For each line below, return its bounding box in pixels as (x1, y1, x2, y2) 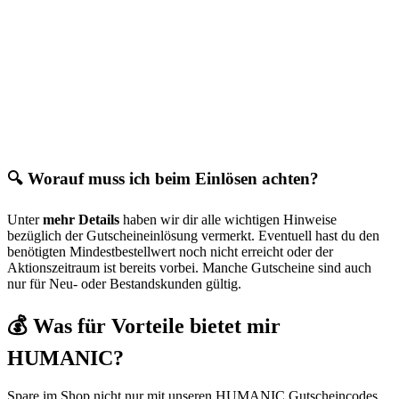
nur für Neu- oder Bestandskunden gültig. (7, 275, 241, 291)
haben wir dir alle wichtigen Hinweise (119, 211, 337, 227)
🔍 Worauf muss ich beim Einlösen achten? (7, 169, 319, 189)
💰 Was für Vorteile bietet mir (7, 313, 281, 338)
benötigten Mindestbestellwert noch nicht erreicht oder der (7, 243, 333, 259)
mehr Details (43, 211, 119, 227)
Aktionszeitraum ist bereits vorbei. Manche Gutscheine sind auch (7, 259, 371, 275)
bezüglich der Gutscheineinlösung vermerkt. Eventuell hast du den (7, 227, 379, 243)
